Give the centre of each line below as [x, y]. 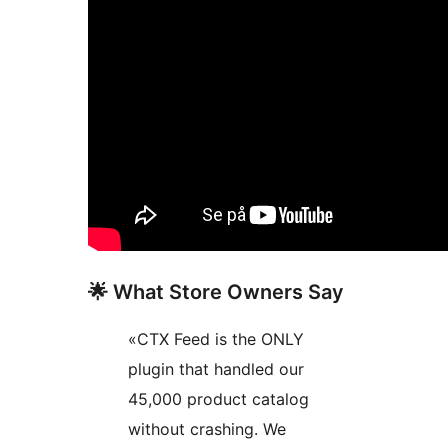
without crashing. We [207, 429]
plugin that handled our [216, 369]
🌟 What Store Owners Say [216, 292]
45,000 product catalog [218, 399]
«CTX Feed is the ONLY [216, 339]
